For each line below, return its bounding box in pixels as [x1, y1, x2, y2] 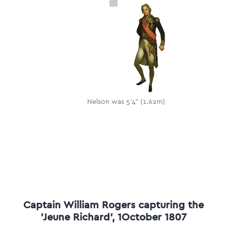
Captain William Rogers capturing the [23, 198, 204, 211]
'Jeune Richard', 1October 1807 [41, 210, 186, 223]
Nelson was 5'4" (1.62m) [87, 98, 165, 105]
